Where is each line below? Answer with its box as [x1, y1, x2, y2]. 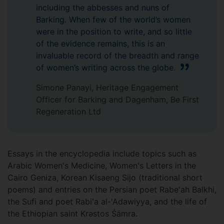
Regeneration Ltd [36, 106, 101, 117]
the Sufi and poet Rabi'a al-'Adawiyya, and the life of [7, 196, 207, 207]
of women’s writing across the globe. [36, 62, 178, 73]
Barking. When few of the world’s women [36, 14, 190, 25]
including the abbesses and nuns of [36, 2, 169, 13]
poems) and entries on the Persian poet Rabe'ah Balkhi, [7, 184, 216, 195]
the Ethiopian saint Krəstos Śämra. [7, 208, 140, 219]
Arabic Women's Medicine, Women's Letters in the [7, 160, 196, 171]
